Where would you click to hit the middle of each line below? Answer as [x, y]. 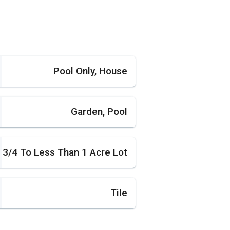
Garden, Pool [99, 112]
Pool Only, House [90, 71]
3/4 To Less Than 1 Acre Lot [65, 152]
